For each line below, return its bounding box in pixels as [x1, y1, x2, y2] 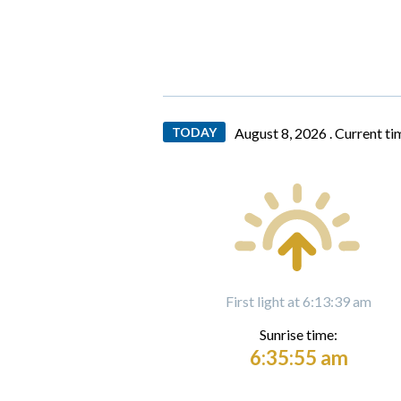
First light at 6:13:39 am [226, 292, 371, 310]
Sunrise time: [260, 325, 337, 343]
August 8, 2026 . [235, 124, 335, 141]
